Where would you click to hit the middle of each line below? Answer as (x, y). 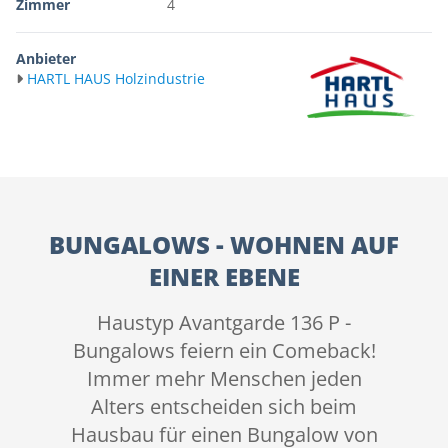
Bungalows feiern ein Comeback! (224, 351)
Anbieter (46, 58)
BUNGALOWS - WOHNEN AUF (224, 245)
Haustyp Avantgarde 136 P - (224, 323)
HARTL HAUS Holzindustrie (116, 78)
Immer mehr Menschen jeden (224, 379)
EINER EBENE (224, 277)
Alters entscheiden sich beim (224, 407)
